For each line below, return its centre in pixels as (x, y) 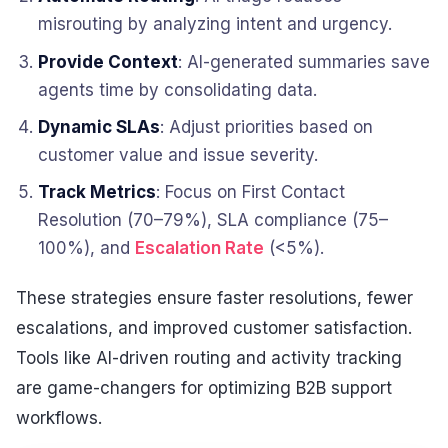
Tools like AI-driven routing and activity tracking (209, 357)
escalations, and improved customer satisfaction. (214, 327)
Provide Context (108, 61)
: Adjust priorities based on (267, 126)
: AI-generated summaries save (304, 61)
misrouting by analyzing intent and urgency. (215, 24)
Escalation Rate (200, 248)
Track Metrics (97, 192)
